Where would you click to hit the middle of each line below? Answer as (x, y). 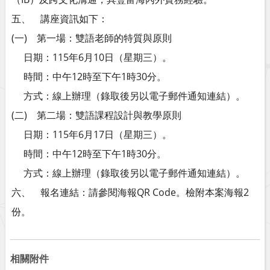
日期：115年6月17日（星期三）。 (92, 134)
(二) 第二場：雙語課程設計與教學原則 (96, 115)
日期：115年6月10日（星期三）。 (92, 57)
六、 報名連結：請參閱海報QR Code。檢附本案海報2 (130, 192)
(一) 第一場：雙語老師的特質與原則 (92, 38)
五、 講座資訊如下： (60, 19)
